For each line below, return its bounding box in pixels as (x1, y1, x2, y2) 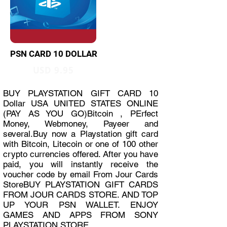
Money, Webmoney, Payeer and (3, 119, 158, 129)
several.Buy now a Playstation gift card (3, 129, 158, 139)
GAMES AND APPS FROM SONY (3, 210, 158, 220)
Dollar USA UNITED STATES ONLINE (3, 98, 158, 108)
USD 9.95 (32, 64, 74, 76)
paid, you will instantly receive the (3, 159, 158, 169)
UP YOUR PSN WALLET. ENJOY (3, 200, 158, 210)
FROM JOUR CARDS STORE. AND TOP (3, 190, 158, 200)
